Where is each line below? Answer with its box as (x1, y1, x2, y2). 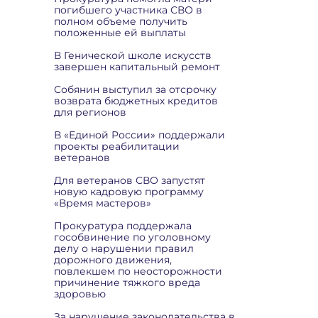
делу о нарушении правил (54, 242, 194, 255)
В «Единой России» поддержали (54, 128, 225, 141)
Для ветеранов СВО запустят (54, 174, 205, 187)
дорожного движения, (54, 253, 172, 266)
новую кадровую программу (54, 185, 204, 198)
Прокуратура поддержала (54, 219, 192, 232)
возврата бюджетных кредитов (54, 94, 218, 107)
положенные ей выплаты (54, 26, 186, 39)
